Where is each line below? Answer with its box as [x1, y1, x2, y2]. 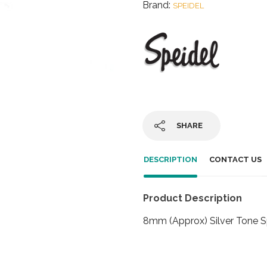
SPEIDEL [173, 1, 204, 10]
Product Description [143, 192, 242, 204]
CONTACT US [209, 155, 262, 164]
